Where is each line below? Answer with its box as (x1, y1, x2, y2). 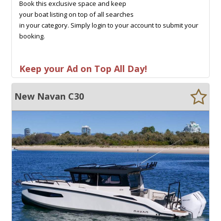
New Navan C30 (14, 90, 84, 102)
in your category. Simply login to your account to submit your (19, 20, 198, 30)
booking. (19, 31, 45, 40)
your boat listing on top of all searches (19, 9, 134, 19)
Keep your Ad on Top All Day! (19, 62, 147, 74)
